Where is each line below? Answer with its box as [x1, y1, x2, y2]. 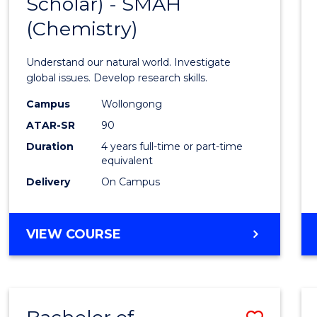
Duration [26, 140, 74, 154]
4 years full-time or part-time [101, 140, 243, 154]
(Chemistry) [26, 17, 139, 41]
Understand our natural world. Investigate [26, 56, 231, 69]
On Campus [101, 175, 161, 189]
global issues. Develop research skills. [26, 71, 208, 85]
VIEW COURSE [26, 226, 122, 243]
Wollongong [101, 98, 163, 111]
